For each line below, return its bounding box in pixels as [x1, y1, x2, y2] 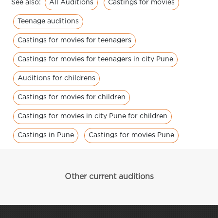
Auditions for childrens [18, 75, 95, 81]
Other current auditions [64, 173, 154, 181]
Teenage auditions [18, 18, 79, 24]
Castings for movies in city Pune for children [18, 113, 167, 119]
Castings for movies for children [18, 94, 126, 100]
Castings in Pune [18, 132, 74, 138]
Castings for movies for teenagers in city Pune [18, 56, 173, 62]
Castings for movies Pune [89, 132, 174, 138]
